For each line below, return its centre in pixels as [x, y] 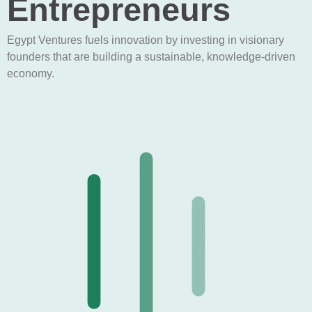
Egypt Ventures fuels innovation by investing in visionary [146, 40]
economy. [31, 73]
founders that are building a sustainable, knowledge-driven [151, 56]
